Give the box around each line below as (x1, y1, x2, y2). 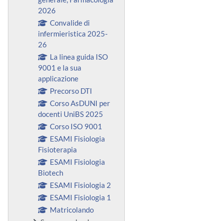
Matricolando (49, 205, 94, 214)
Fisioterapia (38, 145, 77, 154)
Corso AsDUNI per (49, 98, 110, 108)
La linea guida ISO (49, 52, 108, 61)
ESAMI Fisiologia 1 (49, 192, 111, 202)
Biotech (38, 168, 63, 177)
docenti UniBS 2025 (38, 109, 103, 118)
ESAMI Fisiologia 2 (49, 180, 111, 189)
